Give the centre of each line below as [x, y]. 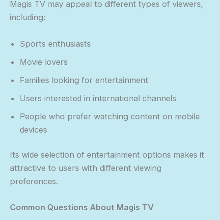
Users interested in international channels [98, 98]
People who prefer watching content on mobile [110, 116]
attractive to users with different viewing [86, 168]
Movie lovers [44, 62]
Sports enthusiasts [55, 43]
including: [27, 17]
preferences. [34, 181]
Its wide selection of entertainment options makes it [107, 155]
